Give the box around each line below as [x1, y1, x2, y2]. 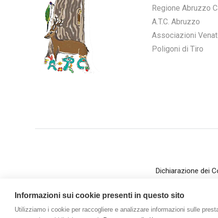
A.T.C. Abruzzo [152, 17, 200, 26]
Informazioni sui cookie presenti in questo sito [15, 191, 184, 200]
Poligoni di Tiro [152, 44, 203, 54]
